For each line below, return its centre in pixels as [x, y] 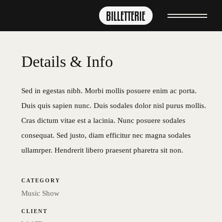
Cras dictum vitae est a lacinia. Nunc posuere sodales [104, 120]
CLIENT [35, 211]
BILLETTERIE [126, 16]
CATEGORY [41, 180]
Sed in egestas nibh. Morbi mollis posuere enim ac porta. [109, 91]
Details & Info [67, 61]
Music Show [41, 193]
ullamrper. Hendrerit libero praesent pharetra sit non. [103, 150]
